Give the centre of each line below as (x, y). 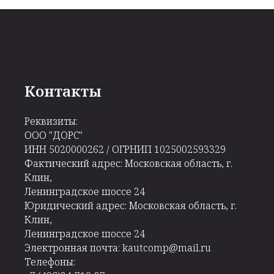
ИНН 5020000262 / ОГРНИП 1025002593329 (125, 150)
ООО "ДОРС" (54, 135)
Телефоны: (50, 262)
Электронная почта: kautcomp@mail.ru (118, 248)
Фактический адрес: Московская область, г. (128, 164)
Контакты (63, 91)
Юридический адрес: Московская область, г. (131, 206)
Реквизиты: (51, 121)
